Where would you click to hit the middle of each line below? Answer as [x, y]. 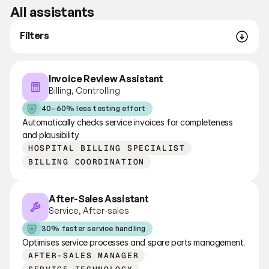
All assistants [52, 11]
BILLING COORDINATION [86, 162]
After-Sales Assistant [98, 198]
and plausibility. [51, 134]
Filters [34, 35]
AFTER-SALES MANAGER [83, 255]
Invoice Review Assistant [106, 78]
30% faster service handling [93, 228]
